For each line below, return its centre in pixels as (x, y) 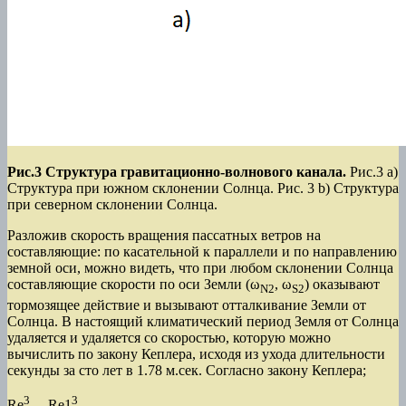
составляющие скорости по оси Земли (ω (134, 285)
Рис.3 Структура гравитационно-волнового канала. (177, 172)
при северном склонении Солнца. (112, 205)
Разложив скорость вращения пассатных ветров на (164, 236)
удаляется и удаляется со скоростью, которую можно (169, 337)
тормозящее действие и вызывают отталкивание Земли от (187, 304)
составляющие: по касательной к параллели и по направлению (202, 252)
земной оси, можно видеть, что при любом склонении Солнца (200, 268)
